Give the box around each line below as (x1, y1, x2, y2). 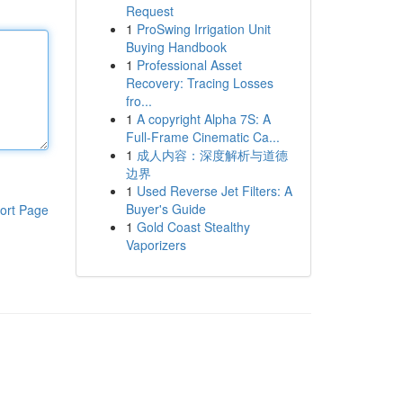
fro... (125, 92, 152, 110)
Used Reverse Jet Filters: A (136, 182, 292, 200)
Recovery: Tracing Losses (125, 74, 273, 92)
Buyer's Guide (125, 200, 206, 218)
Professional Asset (136, 56, 242, 74)
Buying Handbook (125, 38, 227, 56)
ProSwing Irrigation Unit (136, 20, 271, 38)
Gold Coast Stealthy (136, 218, 250, 236)
